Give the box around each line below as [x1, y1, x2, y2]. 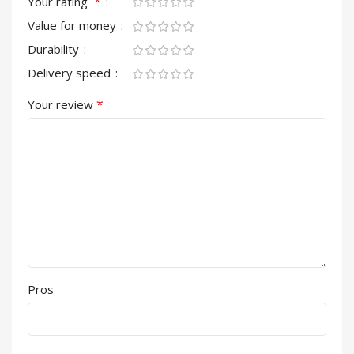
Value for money [28, 17, 119, 33]
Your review [28, 96, 96, 112]
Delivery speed [28, 65, 114, 81]
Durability [28, 41, 82, 57]
